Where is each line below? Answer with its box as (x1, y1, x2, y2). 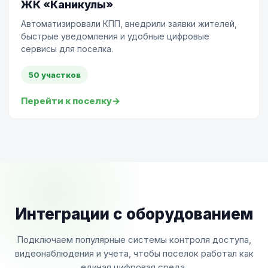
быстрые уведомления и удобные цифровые (21, 31, 209, 41)
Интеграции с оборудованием (15, 205, 253, 223)
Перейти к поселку (21, 95, 112, 106)
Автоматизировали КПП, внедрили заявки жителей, (21, 19, 237, 29)
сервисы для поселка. (21, 44, 113, 54)
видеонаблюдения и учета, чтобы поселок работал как (14, 248, 254, 259)
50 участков (28, 70, 81, 80)
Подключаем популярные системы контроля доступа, (17, 234, 251, 245)
